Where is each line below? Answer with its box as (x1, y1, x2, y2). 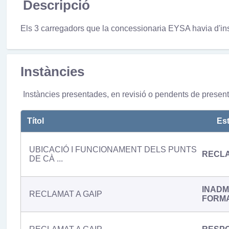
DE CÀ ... (29, 154, 63, 163)
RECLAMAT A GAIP (29, 189, 102, 198)
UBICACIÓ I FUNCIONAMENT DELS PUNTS (29, 145, 197, 154)
